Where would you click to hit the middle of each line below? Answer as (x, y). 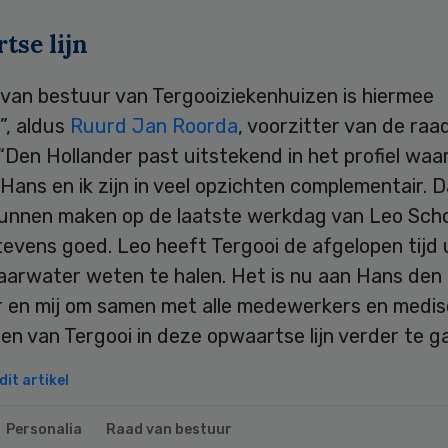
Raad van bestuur (169, 429)
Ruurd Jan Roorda (154, 125)
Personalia (44, 429)
